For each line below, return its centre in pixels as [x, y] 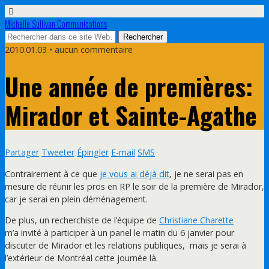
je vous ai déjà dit [134, 174]
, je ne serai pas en [206, 174]
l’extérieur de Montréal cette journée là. [81, 258]
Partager [22, 153]
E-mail [123, 153]
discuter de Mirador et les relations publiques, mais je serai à [125, 245]
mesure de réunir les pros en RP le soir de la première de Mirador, [134, 186]
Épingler [93, 153]
